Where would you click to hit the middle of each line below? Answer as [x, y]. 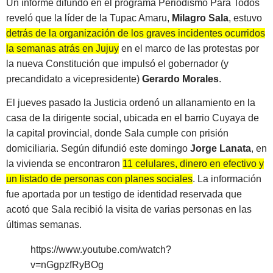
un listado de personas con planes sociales [99, 179]
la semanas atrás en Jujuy [62, 48]
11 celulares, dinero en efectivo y [193, 164]
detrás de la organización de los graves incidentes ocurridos [136, 33]
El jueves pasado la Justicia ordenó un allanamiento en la [131, 103]
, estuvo [245, 18]
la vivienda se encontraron [64, 164]
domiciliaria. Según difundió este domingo [98, 149]
